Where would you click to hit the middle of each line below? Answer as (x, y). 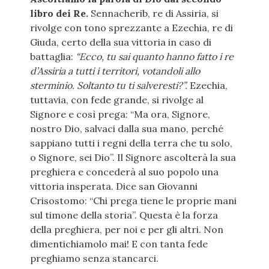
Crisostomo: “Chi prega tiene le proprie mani (133, 201)
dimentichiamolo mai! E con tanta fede (119, 244)
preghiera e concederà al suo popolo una (124, 172)
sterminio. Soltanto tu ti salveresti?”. (108, 86)
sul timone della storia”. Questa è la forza (124, 215)
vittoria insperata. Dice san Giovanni (113, 186)
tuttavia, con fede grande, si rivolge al (116, 100)
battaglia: (53, 57)
